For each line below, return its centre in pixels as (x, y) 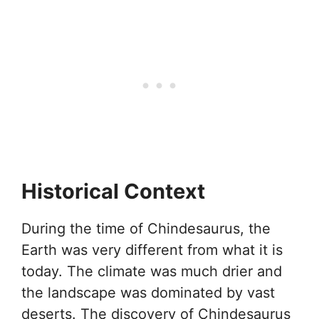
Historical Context (113, 192)
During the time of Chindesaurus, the (146, 229)
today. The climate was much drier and (152, 272)
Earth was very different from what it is (152, 250)
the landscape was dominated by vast (148, 293)
